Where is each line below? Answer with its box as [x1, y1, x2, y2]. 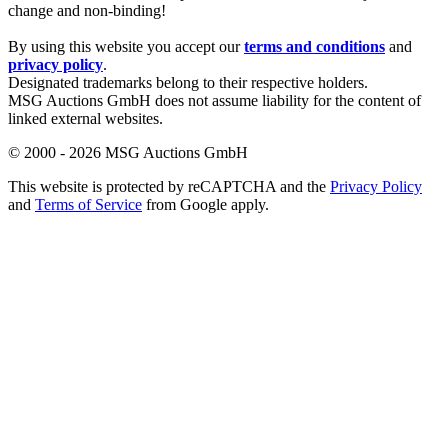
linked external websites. [8, 109, 163, 127]
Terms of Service [35, 195, 142, 213]
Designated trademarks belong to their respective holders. [8, 73, 368, 91]
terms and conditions [244, 37, 385, 55]
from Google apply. [142, 195, 269, 213]
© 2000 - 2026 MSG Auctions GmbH [8, 143, 248, 161]
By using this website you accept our [8, 37, 244, 55]
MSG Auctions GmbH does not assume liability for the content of [8, 91, 421, 109]
